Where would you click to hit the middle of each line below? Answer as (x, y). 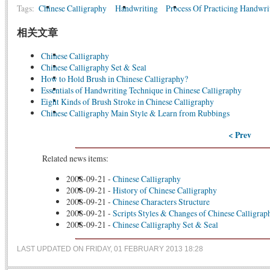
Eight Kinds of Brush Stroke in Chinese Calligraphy (127, 102)
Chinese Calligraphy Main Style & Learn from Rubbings (135, 113)
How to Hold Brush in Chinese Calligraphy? (115, 79)
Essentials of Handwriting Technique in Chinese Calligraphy (141, 90)
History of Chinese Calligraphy (165, 190)
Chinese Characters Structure (161, 201)
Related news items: (75, 158)
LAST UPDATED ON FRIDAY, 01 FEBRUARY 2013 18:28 (110, 249)
